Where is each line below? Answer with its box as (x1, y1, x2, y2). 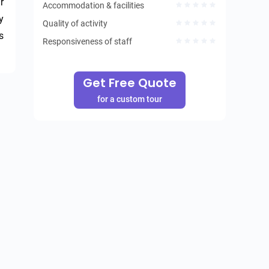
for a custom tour (97, 94, 162, 104)
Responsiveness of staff (43, 37, 132, 46)
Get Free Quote (83, 74, 177, 91)
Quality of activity (43, 19, 107, 28)
